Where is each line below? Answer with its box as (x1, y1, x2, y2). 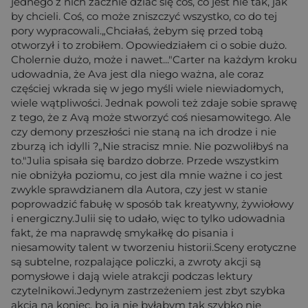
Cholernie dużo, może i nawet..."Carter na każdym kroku (11, 52, 297, 66)
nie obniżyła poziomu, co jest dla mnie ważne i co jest (11, 168, 283, 181)
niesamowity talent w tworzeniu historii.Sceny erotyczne (11, 240, 296, 254)
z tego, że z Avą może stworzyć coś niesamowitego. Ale (11, 110, 291, 124)
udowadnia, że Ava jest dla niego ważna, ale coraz (11, 67, 264, 80)
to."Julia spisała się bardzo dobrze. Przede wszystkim (11, 153, 279, 167)
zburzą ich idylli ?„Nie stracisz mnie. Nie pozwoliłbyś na (11, 139, 289, 153)
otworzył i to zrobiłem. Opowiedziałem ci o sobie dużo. (11, 38, 287, 52)
